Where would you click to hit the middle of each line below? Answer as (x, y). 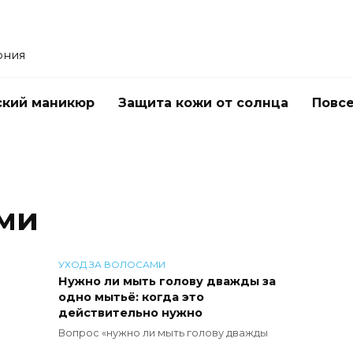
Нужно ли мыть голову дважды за (167, 281)
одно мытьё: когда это (131, 297)
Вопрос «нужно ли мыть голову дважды (163, 333)
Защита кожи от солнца (203, 103)
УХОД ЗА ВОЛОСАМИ (112, 264)
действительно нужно (130, 313)
